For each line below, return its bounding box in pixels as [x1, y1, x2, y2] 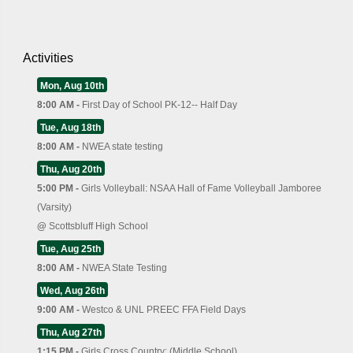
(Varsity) [37, 202, 72, 214]
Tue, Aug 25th [40, 243, 101, 255]
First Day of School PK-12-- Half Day [82, 99, 237, 111]
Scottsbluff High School [49, 221, 148, 232]
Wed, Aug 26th [40, 285, 105, 297]
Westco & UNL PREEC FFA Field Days [82, 304, 246, 316]
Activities [23, 51, 73, 65]
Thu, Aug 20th [40, 164, 102, 176]
